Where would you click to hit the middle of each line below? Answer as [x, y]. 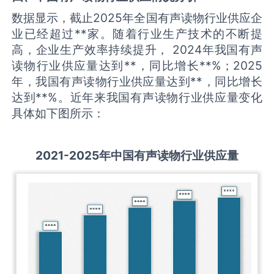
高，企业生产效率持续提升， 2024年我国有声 [137, 50]
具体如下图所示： [58, 113]
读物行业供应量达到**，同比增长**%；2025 [137, 66]
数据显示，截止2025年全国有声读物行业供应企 [137, 18]
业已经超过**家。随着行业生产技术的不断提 [137, 34]
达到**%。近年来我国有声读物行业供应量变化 [137, 98]
